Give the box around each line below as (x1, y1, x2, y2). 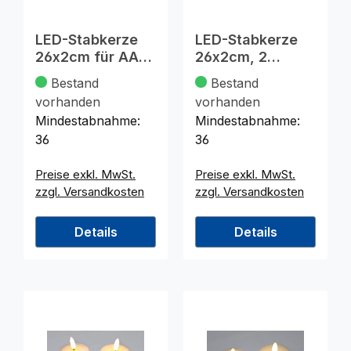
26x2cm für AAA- (35, 49, 154, 66)
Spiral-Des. (195, 83, 271, 100)
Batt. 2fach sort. (35, 66, 148, 83)
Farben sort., (195, 66, 283, 83)
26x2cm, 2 (195, 49, 267, 66)
